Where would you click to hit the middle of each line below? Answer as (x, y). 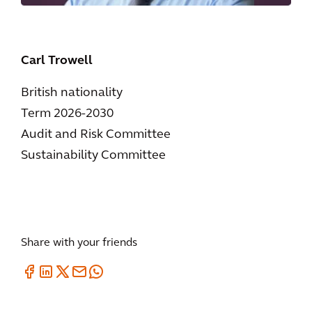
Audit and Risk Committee (96, 135)
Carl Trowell (57, 61)
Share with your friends (79, 243)
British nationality (72, 93)
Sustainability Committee (93, 156)
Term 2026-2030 (67, 114)
